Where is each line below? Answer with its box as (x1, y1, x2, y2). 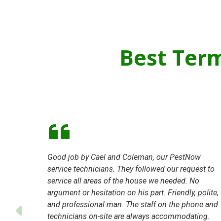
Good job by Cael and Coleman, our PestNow (47, 152, 201, 162)
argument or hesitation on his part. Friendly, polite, (47, 187, 219, 197)
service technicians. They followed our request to (47, 164, 215, 174)
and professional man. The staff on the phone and (47, 199, 218, 209)
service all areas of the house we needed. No (47, 176, 199, 185)
